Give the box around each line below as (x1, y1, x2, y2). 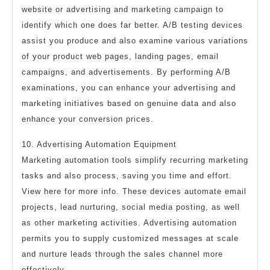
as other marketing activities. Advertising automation (22, 218, 237, 227)
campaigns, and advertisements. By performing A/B (22, 67, 231, 77)
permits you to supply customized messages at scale (22, 233, 239, 243)
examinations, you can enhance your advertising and (22, 83, 236, 92)
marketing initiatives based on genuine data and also (22, 98, 236, 108)
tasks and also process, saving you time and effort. (22, 171, 232, 180)
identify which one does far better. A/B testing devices (22, 20, 243, 30)
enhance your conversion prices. (22, 114, 154, 124)
